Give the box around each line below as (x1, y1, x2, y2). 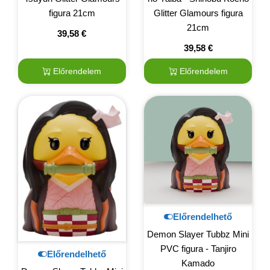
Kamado (181, 258, 215, 269)
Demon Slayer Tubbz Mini (147, 229, 250, 240)
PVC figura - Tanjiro (160, 243, 236, 254)
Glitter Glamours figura (153, 8, 243, 19)
